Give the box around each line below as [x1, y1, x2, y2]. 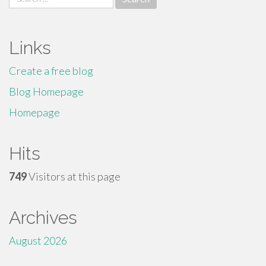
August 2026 [9, 234, 67, 247]
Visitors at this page [27, 170, 121, 183]
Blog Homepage [9, 85, 84, 98]
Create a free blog [9, 64, 93, 77]
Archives [9, 207, 77, 228]
